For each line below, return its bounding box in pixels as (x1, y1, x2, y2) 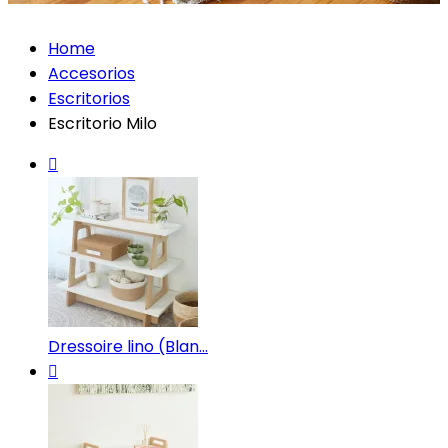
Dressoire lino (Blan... (48, 334, 208, 358)
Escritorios (48, 86, 130, 110)
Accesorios (48, 61, 135, 85)
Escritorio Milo (48, 111, 157, 135)
